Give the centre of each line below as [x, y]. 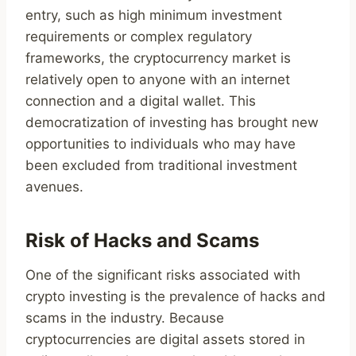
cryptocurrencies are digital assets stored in [165, 340]
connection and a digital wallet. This [141, 101]
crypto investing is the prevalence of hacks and [176, 297]
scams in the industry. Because [125, 318]
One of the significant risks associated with [163, 275]
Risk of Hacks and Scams [142, 241]
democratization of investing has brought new [172, 123]
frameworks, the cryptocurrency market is [158, 58]
